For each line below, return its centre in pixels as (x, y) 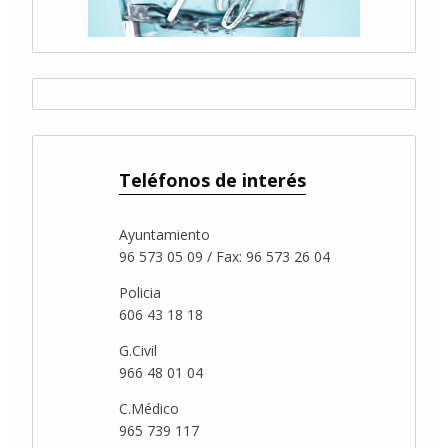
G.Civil (137, 350)
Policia (139, 292)
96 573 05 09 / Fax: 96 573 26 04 (224, 256)
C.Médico (148, 408)
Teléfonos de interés (212, 179)
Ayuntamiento (164, 234)
